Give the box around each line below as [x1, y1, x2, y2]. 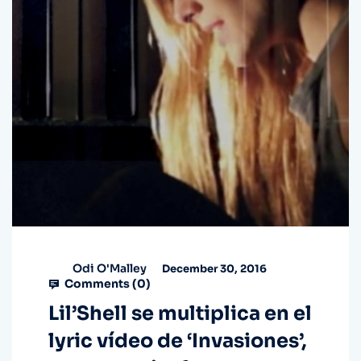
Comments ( [62, 276, 137, 292]
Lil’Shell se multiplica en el [48, 301, 312, 326]
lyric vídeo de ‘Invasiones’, [48, 329, 307, 354]
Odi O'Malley [73, 260, 147, 276]
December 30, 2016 [160, 261, 267, 276]
